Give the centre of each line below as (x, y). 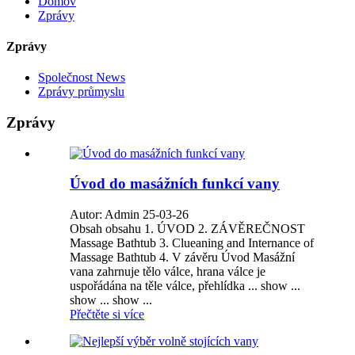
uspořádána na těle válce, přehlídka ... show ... (185, 285)
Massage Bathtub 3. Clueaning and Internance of (192, 242)
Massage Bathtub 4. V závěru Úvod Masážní (182, 257)
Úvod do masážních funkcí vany (175, 184)
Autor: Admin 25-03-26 (129, 214)
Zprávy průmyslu (81, 92)
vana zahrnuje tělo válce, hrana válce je (168, 271)
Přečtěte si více (107, 314)
